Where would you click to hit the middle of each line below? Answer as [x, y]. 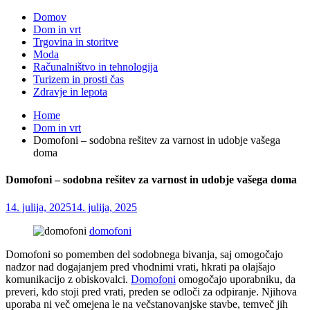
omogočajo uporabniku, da [236, 279]
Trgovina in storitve [76, 42]
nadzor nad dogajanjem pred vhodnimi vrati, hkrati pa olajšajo [140, 266]
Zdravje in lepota [70, 92]
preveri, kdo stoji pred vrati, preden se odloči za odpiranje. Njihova [151, 291]
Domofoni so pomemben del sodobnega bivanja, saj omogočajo [144, 254]
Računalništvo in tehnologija [95, 67]
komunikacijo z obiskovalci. [68, 279]
